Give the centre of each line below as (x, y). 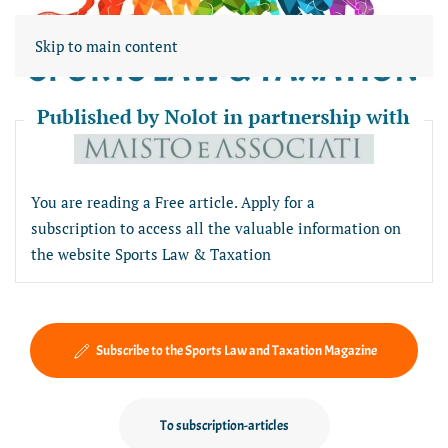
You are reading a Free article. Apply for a (173, 202)
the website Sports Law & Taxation (151, 254)
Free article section (131, 152)
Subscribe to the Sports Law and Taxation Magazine (236, 350)
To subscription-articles (224, 425)
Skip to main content (106, 46)
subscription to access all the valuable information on (216, 228)
